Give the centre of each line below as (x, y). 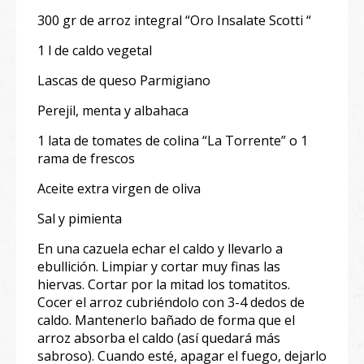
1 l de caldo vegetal (95, 50)
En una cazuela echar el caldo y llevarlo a (160, 248)
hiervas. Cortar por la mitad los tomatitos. (164, 284)
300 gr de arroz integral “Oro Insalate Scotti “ (174, 20)
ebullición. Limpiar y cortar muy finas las (159, 266)
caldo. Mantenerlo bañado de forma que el (166, 320)
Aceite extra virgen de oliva (119, 188)
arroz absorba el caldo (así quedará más (159, 338)
